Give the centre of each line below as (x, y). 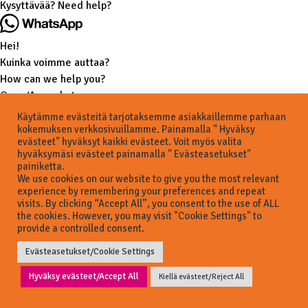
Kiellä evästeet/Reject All (201, 277)
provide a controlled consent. (81, 228)
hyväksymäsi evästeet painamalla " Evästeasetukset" (134, 154)
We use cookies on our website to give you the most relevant (148, 179)
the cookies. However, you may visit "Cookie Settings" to (140, 216)
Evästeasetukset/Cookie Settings (90, 252)
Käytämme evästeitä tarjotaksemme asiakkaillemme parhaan (152, 117)
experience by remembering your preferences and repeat (141, 191)
